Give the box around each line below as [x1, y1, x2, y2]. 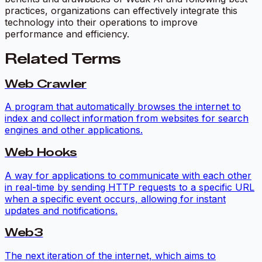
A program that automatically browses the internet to [5, 101, 241, 113]
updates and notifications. [5, 204, 118, 216]
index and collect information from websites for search [5, 112, 249, 125]
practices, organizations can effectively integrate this [5, 4, 237, 16]
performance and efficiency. [5, 27, 129, 40]
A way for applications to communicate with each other [5, 169, 251, 181]
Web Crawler [5, 77, 87, 91]
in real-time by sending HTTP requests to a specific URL [5, 181, 254, 193]
